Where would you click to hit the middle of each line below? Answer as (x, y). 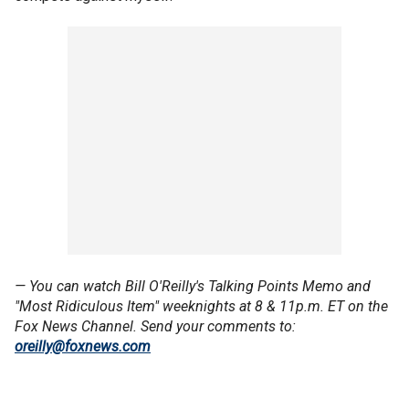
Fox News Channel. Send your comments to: (155, 326)
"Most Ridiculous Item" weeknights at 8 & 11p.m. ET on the (201, 306)
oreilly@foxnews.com (83, 346)
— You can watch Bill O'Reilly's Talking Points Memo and (193, 286)
